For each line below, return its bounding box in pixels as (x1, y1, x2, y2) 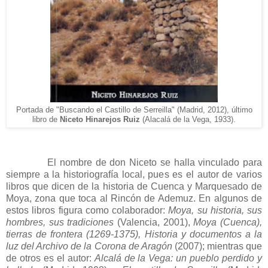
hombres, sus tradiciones (6, 217, 114, 227)
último (229, 105, 252, 114)
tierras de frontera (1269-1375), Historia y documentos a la (6, 229, 262, 239)
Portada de (16, 105, 54, 114)
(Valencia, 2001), (114, 217, 194, 227)
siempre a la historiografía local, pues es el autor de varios (6, 169, 262, 179)
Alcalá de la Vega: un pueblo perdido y (94, 252, 263, 263)
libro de (32, 114, 60, 124)
